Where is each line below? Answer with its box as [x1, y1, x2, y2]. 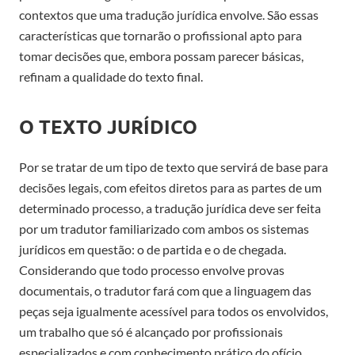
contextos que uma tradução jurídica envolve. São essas [19, 6, 319, 22]
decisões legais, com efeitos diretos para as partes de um [19, 179, 322, 195]
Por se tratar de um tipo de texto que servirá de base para [19, 158, 328, 174]
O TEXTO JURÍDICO [19, 113, 197, 139]
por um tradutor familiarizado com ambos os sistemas [19, 220, 309, 236]
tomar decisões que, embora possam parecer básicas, [19, 48, 303, 63]
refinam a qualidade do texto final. [19, 68, 203, 84]
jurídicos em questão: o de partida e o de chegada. [19, 241, 286, 257]
